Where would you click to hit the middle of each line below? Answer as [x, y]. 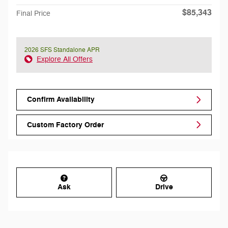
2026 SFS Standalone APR [62, 50]
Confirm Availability [61, 100]
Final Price [33, 14]
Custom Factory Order [65, 125]
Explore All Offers [65, 60]
